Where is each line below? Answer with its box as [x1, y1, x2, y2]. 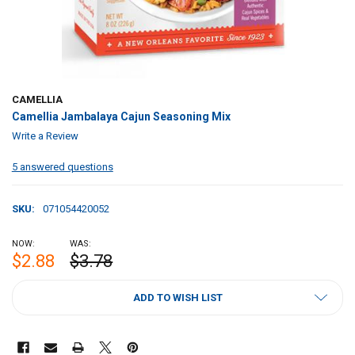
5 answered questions [11, 161, 113, 174]
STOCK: [11, 296, 48, 308]
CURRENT [11, 281, 59, 293]
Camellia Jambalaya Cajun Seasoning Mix [11, 110, 231, 124]
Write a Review [11, 130, 78, 143]
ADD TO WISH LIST [132, 291, 223, 303]
